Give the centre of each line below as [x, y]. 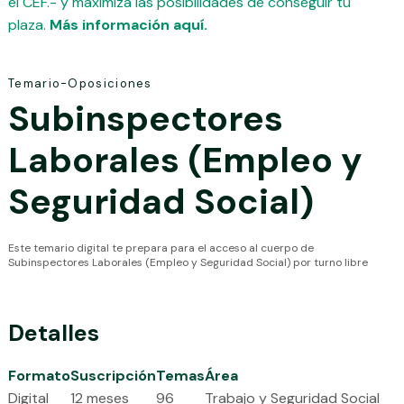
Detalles [54, 333]
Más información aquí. [129, 25]
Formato [39, 375]
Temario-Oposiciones [80, 83]
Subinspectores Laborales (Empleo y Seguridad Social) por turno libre [188, 262]
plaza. [29, 25]
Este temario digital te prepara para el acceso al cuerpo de [161, 248]
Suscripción [113, 375]
